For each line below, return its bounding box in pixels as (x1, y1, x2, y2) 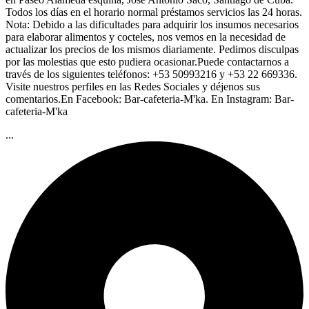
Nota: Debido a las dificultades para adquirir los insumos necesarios (6, 18, 299, 30)
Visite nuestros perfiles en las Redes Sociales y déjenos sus (6, 80, 260, 92)
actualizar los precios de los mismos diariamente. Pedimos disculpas (6, 43, 299, 55)
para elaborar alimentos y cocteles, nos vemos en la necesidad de (6, 30, 286, 43)
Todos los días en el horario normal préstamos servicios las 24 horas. (6, 6, 302, 18)
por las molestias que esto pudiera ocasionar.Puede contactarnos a (6, 55, 289, 68)
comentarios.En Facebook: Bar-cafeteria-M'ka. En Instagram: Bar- (6, 92, 294, 105)
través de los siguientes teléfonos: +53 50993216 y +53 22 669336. (6, 68, 297, 80)
